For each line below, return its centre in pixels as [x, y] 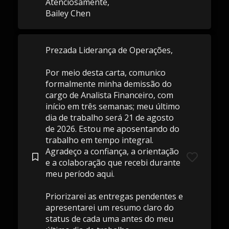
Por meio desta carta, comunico [105, 73]
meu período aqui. [80, 174]
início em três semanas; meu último [112, 106]
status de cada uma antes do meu [109, 219]
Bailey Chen [68, 13]
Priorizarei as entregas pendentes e [114, 196]
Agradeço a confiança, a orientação [112, 151]
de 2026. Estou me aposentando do [112, 129]
